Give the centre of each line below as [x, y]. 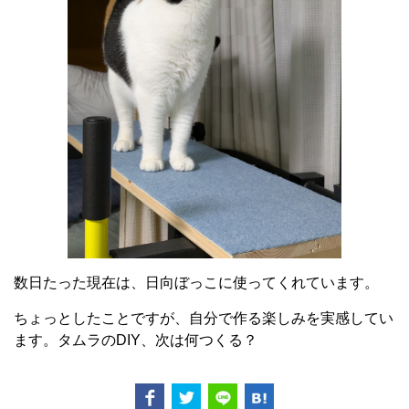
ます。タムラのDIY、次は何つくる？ [136, 340]
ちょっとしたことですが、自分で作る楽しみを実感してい [204, 318]
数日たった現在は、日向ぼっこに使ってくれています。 [196, 282]
